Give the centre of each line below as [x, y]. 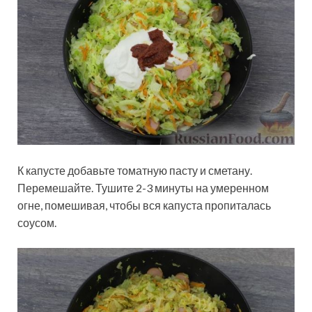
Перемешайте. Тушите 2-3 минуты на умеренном [143, 187]
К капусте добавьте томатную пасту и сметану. [135, 170]
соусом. [37, 222]
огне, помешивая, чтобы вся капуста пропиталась [144, 205]
